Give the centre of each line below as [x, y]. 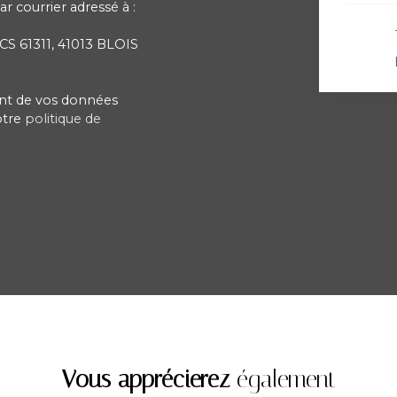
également [283, 379]
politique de [63, 118]
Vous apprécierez [145, 379]
